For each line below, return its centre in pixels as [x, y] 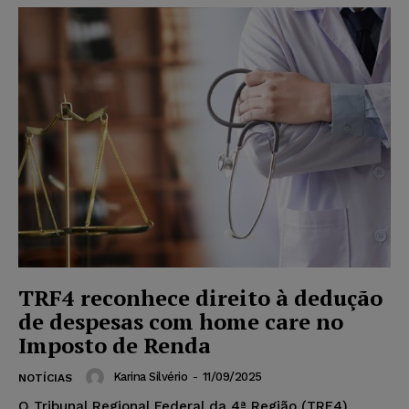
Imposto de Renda [115, 346]
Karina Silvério [150, 377]
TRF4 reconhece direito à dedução [200, 298]
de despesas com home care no [181, 322]
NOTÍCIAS [45, 378]
